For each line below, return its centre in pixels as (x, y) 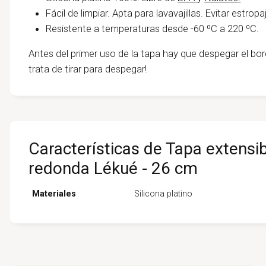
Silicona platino (164, 194)
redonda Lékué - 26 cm (113, 169)
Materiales (54, 194)
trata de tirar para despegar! (87, 69)
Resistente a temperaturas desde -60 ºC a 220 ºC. (153, 28)
